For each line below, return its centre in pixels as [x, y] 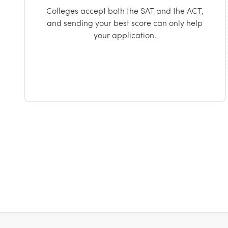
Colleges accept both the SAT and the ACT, [125, 10]
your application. [125, 35]
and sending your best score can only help [125, 23]
